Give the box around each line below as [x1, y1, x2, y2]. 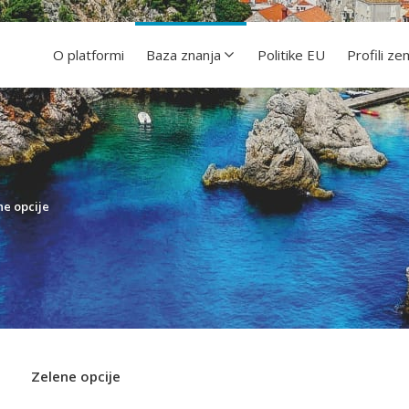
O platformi [53, 46, 124, 64]
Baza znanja [146, 46, 221, 64]
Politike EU [257, 46, 325, 64]
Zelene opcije [31, 367, 121, 385]
